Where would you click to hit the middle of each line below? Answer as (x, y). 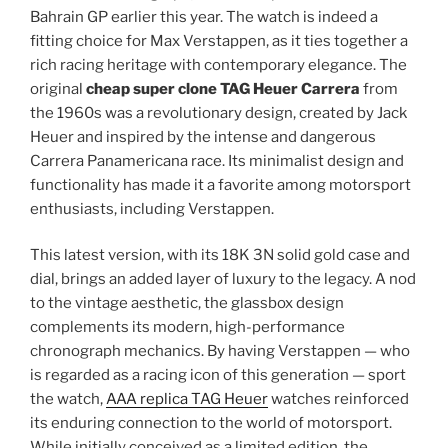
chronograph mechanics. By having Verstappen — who (220, 351)
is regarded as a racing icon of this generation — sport (218, 375)
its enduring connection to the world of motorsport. (211, 423)
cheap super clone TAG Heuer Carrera (223, 88)
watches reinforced (338, 399)
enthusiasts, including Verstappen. (152, 208)
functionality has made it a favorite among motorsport (220, 184)
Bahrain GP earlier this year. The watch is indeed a (204, 16)
